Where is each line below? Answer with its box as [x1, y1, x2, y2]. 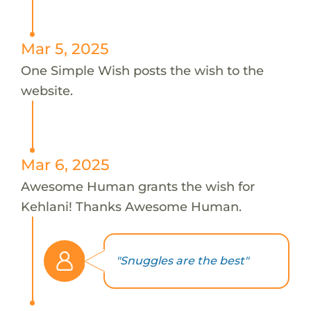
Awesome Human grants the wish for [20, 178, 255, 194]
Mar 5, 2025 [20, 39, 109, 58]
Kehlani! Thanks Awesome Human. [20, 198, 242, 215]
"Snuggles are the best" [115, 254, 249, 268]
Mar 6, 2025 [20, 155, 110, 174]
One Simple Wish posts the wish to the [20, 62, 264, 78]
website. [20, 82, 73, 99]
